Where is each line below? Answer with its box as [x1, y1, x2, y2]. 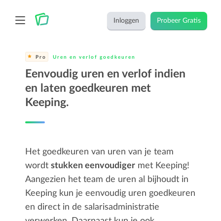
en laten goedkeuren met [25, 82, 151, 94]
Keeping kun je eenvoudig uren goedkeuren [25, 189, 196, 198]
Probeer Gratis [157, 17, 201, 24]
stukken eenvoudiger [51, 161, 136, 170]
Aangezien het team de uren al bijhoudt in [25, 175, 189, 184]
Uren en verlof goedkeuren [51, 55, 136, 60]
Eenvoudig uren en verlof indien [25, 68, 186, 79]
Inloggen [113, 17, 140, 24]
